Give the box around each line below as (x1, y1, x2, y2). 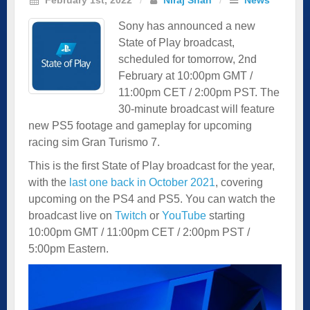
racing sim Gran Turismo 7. (28, 136, 160, 148)
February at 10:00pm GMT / (118, 69, 253, 82)
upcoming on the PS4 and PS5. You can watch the (28, 192, 275, 205)
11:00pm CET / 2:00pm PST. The (118, 86, 280, 98)
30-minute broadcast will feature (118, 102, 275, 115)
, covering (215, 176, 263, 188)
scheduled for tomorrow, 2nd (118, 53, 257, 65)
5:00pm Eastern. (28, 242, 109, 255)
